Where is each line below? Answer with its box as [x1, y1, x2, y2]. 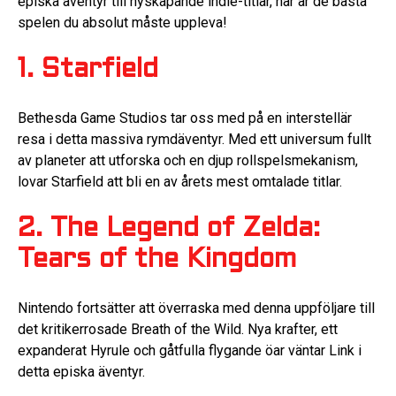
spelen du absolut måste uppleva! [18, 13, 227, 31]
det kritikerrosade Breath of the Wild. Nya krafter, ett [18, 320, 338, 338]
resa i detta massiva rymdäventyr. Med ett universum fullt [18, 130, 371, 148]
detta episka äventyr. [18, 362, 145, 380]
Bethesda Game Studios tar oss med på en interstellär [18, 109, 352, 126]
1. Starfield [18, 58, 158, 83]
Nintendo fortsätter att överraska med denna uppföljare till [18, 299, 375, 316]
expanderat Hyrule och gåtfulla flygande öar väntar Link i [18, 341, 362, 359]
